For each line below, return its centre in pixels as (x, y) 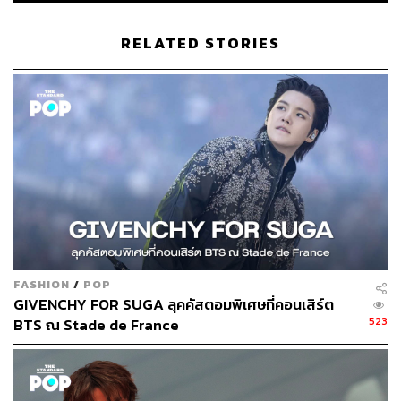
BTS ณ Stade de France (96, 325)
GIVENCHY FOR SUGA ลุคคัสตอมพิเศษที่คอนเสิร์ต (174, 304)
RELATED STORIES (200, 43)
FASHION (42, 284)
